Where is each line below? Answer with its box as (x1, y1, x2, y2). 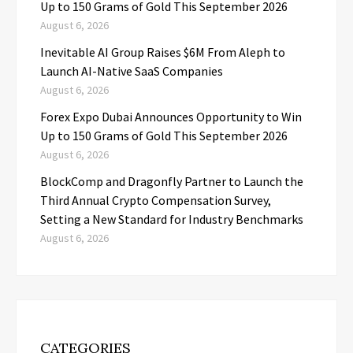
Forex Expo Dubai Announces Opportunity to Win (40, 109, 302, 125)
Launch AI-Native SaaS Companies (40, 63, 223, 80)
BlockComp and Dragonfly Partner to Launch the (40, 173, 303, 190)
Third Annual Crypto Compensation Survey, (40, 192, 271, 209)
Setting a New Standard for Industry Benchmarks (40, 211, 303, 228)
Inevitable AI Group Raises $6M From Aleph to (40, 44, 285, 61)
